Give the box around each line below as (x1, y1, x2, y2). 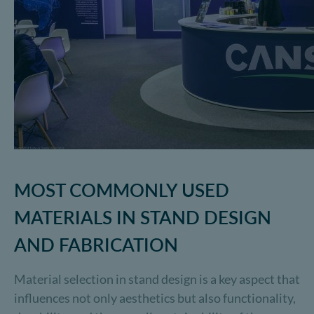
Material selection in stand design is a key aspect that (14, 271, 300, 287)
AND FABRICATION (14, 233, 178, 256)
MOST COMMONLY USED (14, 179, 229, 201)
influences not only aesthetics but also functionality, (14, 290, 296, 306)
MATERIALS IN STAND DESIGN (14, 206, 271, 228)
